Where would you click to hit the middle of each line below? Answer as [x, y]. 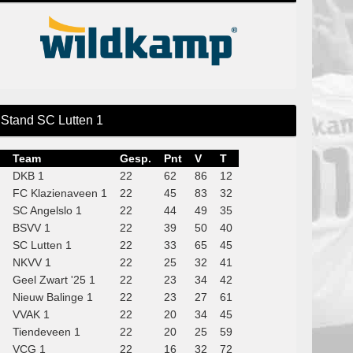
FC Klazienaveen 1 [60, 193]
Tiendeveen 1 [46, 332]
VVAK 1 [31, 315]
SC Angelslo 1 [47, 211]
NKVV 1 [32, 263]
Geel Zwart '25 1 [54, 280]
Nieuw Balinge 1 [53, 297]
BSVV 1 [32, 228]
